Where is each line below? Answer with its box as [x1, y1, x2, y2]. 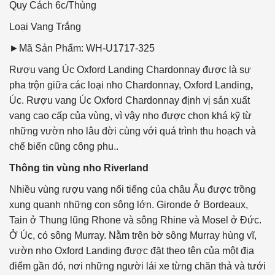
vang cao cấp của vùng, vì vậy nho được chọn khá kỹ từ [9, 110, 252, 122]
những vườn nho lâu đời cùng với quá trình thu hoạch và [9, 126, 256, 137]
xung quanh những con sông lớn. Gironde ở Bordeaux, [9, 199, 248, 211]
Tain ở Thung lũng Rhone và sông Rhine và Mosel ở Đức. [9, 215, 261, 226]
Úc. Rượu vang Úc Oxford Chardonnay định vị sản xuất [9, 95, 250, 106]
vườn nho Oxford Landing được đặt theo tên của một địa [9, 246, 254, 257]
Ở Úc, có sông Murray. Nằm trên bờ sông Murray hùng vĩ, [9, 230, 257, 241]
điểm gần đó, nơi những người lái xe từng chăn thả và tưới [9, 261, 266, 272]
